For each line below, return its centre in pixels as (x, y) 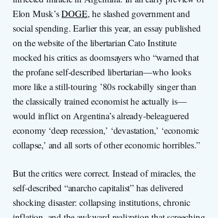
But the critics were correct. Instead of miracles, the (104, 173)
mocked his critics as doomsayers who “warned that (106, 57)
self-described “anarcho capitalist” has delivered (98, 188)
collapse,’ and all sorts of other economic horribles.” (106, 145)
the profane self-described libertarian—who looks (102, 72)
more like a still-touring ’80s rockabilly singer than (104, 87)
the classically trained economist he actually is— (100, 101)
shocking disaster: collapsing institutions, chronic (101, 202)
